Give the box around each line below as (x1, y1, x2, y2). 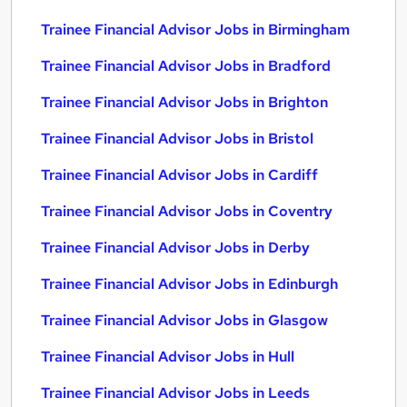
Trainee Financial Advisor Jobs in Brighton (41, 93, 328, 112)
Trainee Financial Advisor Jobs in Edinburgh (41, 274, 338, 293)
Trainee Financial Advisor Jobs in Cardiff (41, 165, 318, 184)
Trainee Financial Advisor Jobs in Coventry (41, 202, 333, 221)
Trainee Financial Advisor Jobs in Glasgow (41, 311, 328, 330)
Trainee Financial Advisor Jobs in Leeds (41, 383, 310, 402)
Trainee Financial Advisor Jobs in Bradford (41, 56, 331, 75)
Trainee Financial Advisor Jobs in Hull (41, 347, 294, 366)
